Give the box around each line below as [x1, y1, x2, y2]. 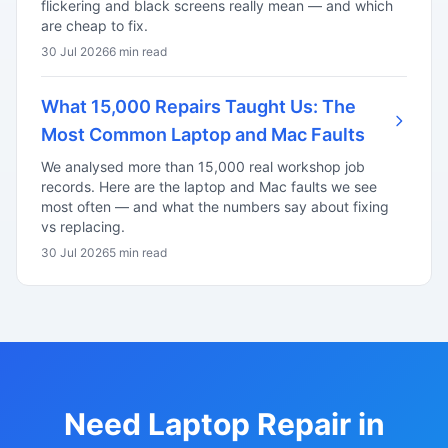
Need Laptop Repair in [63, 406, 385, 442]
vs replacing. [41, 218, 125, 235]
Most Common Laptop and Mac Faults [41, 124, 365, 145]
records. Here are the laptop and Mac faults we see [41, 178, 377, 195]
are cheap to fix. [41, 17, 148, 34]
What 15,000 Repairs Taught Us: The [41, 96, 356, 117]
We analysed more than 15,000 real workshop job [41, 158, 365, 175]
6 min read [109, 44, 167, 59]
